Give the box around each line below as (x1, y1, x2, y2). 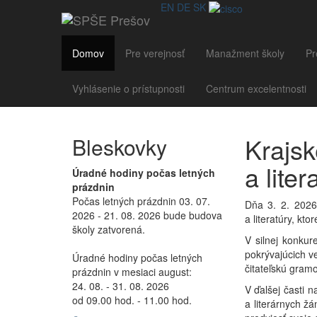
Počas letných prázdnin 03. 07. (72, 194, 210, 208)
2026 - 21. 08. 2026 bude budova (72, 208, 222, 222)
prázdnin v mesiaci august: (72, 265, 192, 279)
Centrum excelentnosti (206, 81, 306, 96)
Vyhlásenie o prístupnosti (72, 81, 185, 96)
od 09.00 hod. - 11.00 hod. (72, 293, 192, 307)
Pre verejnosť (125, 46, 185, 60)
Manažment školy (206, 46, 284, 60)
